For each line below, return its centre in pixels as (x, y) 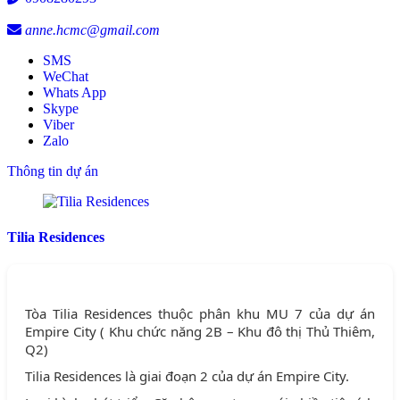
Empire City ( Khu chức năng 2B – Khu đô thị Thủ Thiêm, (200, 332)
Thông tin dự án (53, 171)
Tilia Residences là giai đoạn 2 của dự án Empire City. (187, 376)
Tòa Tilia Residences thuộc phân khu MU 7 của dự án (200, 314)
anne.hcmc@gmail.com (92, 30)
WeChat (66, 77)
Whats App (75, 93)
